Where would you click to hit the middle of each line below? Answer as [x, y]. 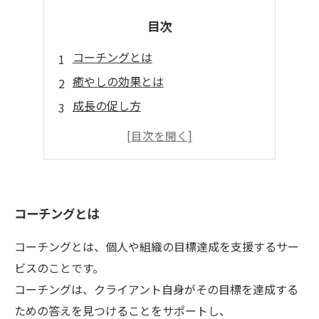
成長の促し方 [106, 105]
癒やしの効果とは [118, 81]
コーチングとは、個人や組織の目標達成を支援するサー [157, 246]
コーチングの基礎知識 [129, 130]
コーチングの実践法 [124, 154]
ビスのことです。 [59, 268]
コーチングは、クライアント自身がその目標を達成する [156, 289]
